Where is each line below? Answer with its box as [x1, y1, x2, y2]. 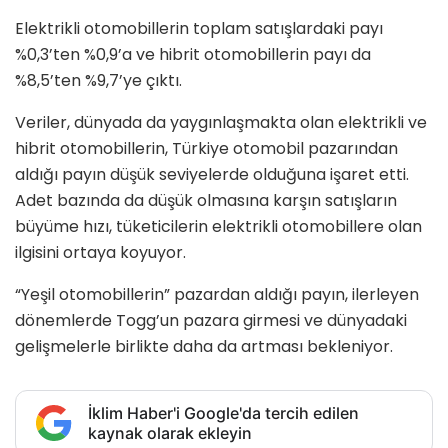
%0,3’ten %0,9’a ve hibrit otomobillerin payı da [15, 43, 371, 67]
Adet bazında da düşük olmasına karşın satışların [15, 189, 397, 213]
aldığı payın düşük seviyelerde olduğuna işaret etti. [15, 163, 409, 187]
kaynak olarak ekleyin [88, 423, 252, 444]
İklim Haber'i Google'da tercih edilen [88, 403, 359, 424]
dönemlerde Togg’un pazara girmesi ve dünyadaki [15, 309, 407, 333]
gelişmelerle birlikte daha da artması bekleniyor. [15, 335, 393, 359]
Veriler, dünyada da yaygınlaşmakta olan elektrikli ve [15, 111, 427, 135]
